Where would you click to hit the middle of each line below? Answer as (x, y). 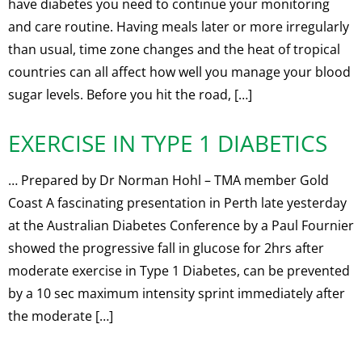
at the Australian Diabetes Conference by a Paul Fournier (181, 225)
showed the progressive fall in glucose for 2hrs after (166, 248)
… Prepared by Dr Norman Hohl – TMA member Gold (168, 180)
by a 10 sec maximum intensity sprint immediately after (177, 293)
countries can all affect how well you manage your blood (179, 72)
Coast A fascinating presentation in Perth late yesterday (177, 203)
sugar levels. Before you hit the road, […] (130, 95)
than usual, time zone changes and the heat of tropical (174, 49)
